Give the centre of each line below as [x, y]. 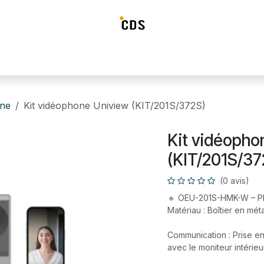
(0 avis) [235, 181]
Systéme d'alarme [108, 60]
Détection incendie [189, 60]
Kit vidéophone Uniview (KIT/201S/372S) [115, 105]
